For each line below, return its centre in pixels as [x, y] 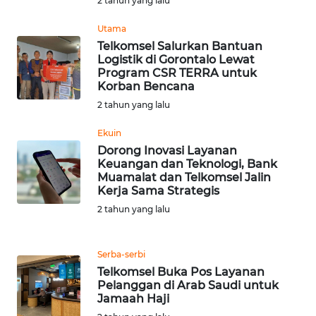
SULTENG [48, 263]
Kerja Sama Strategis [158, 191]
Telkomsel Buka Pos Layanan [181, 272]
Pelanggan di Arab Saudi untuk [188, 286]
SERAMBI [47, 54]
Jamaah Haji [133, 299]
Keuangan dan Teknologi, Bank [187, 164]
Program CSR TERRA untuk [177, 73]
